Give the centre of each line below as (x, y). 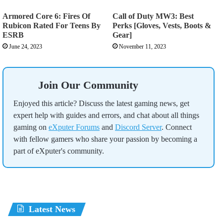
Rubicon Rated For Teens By (52, 26)
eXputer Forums (74, 127)
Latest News (52, 209)
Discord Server (138, 127)
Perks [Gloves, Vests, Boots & (162, 26)
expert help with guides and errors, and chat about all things (106, 115)
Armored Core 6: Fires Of (46, 16)
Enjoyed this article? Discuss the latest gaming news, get (101, 104)
